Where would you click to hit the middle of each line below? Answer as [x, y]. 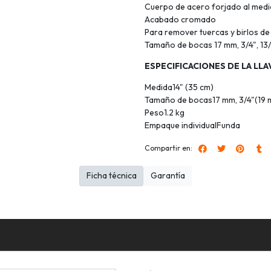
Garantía [168, 176]
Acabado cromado [180, 20]
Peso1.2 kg [165, 113]
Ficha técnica [111, 176]
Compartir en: [168, 148]
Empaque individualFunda [192, 126]
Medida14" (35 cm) [179, 87]
